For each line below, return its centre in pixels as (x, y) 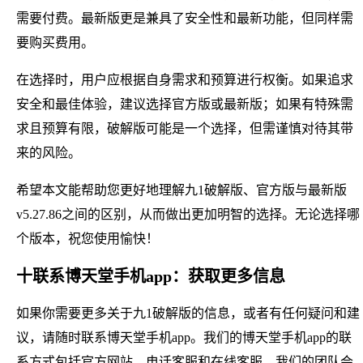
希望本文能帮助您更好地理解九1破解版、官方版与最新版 (181, 190)
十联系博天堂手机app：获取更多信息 (151, 276)
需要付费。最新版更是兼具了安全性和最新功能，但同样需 (185, 18)
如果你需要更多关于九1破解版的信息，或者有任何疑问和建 (188, 313)
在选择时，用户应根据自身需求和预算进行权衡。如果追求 (185, 79)
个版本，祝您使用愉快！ (88, 238)
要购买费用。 (55, 42)
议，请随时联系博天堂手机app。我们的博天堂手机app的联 (184, 337)
